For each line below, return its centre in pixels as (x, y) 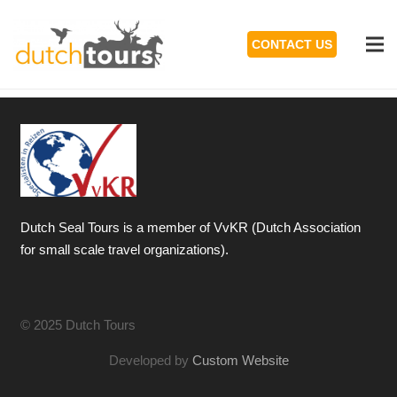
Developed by (150, 361)
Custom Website (240, 361)
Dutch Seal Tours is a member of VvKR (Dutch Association (190, 228)
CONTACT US (292, 44)
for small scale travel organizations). (124, 250)
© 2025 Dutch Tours (78, 325)
